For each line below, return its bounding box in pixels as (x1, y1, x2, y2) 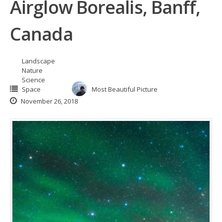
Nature (22, 65, 43, 75)
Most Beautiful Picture (92, 84, 158, 94)
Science (22, 75, 45, 84)
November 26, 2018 (19, 96, 78, 106)
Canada (10, 21, 73, 46)
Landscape (22, 56, 55, 65)
